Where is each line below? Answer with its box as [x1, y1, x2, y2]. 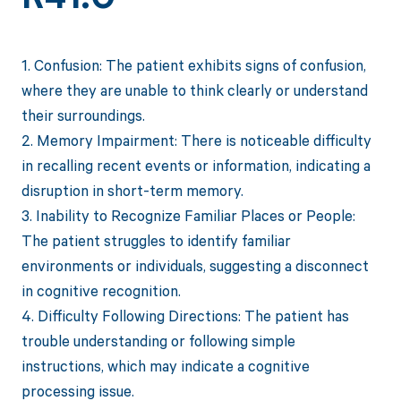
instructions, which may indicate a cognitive [21, 355, 310, 377]
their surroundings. [21, 105, 145, 126]
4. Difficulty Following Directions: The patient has [21, 305, 349, 327]
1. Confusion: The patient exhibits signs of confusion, [21, 55, 366, 76]
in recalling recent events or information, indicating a [21, 155, 371, 176]
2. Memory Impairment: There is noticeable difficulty [21, 130, 371, 151]
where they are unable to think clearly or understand [21, 80, 368, 101]
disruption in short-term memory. [21, 180, 243, 201]
